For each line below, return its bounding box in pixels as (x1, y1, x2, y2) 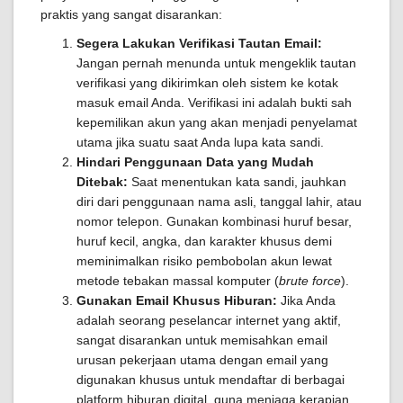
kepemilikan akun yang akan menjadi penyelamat (76, 115, 357, 130)
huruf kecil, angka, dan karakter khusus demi (76, 234, 332, 248)
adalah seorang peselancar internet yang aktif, (76, 313, 341, 327)
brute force (279, 273, 341, 288)
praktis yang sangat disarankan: (40, 7, 222, 22)
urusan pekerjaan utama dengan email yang (76, 353, 328, 367)
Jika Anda (277, 293, 336, 308)
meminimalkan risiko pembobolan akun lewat (76, 254, 332, 268)
